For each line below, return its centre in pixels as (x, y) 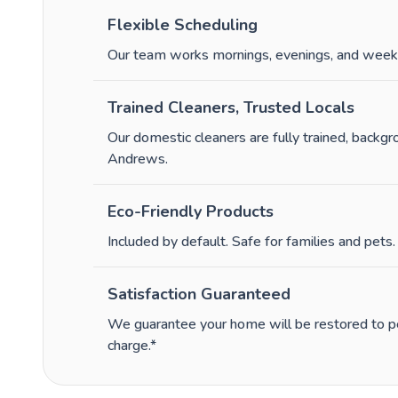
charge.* (132, 346)
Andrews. (138, 159)
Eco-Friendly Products (191, 212)
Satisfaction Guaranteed (199, 295)
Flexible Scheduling (183, 25)
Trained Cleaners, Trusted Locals (231, 108)
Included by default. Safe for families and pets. (251, 242)
